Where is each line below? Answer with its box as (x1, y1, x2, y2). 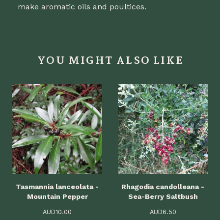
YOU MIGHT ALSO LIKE (37, 54, 184, 66)
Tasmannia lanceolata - (16, 183, 99, 191)
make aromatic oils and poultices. (18, 2, 146, 11)
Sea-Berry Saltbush (128, 192, 198, 200)
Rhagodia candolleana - (121, 183, 204, 191)
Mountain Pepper (27, 192, 88, 200)
